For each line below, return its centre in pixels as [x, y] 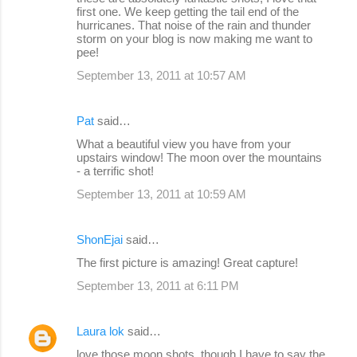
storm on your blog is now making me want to [194, 38]
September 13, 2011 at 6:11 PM [158, 285]
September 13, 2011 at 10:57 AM [161, 75]
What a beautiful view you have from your [184, 143]
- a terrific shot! [115, 171]
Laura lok [100, 331]
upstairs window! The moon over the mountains [199, 157]
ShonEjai [100, 239]
